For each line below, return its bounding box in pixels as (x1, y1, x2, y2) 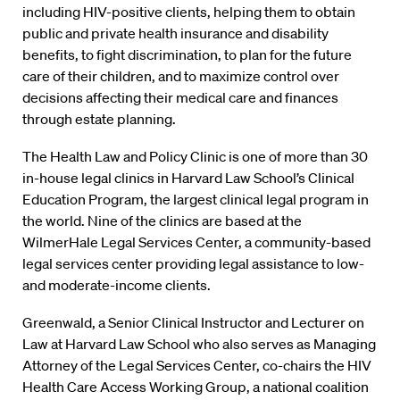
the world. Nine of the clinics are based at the (22, 212, 302, 229)
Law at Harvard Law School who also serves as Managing (22, 335, 376, 353)
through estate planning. (22, 110, 176, 128)
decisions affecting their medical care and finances (22, 88, 338, 106)
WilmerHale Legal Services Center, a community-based (22, 233, 371, 251)
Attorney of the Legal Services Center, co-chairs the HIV (22, 356, 371, 374)
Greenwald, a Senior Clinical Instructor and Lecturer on (22, 313, 364, 331)
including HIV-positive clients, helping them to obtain (22, 3, 355, 21)
